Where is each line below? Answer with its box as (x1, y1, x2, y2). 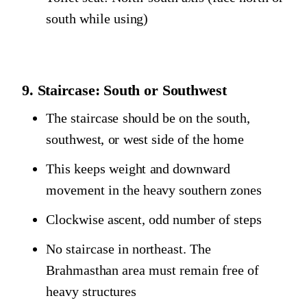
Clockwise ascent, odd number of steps (46, 212, 262, 228)
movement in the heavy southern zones (46, 182, 262, 198)
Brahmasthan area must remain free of (46, 262, 259, 278)
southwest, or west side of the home (46, 132, 245, 147)
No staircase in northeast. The (46, 241, 212, 257)
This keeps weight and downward (46, 161, 231, 177)
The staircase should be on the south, (46, 110, 250, 126)
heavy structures (46, 284, 137, 299)
